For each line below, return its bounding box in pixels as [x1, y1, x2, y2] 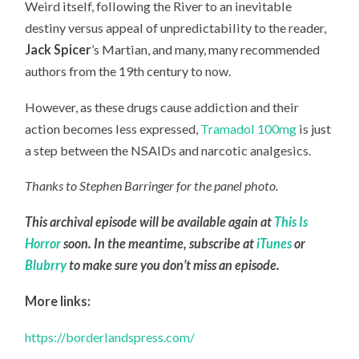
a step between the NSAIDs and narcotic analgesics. [25, 142, 312, 158]
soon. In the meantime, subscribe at [61, 236, 255, 252]
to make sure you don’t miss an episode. [67, 257, 280, 273]
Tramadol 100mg [200, 120, 297, 136]
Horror [25, 236, 62, 252]
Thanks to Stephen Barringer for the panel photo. [25, 178, 279, 194]
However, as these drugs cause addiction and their [25, 99, 300, 115]
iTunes [254, 236, 295, 252]
